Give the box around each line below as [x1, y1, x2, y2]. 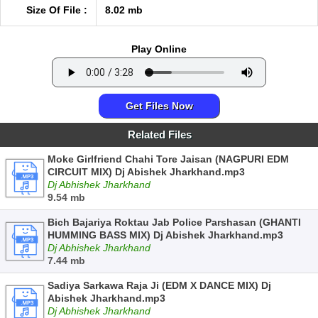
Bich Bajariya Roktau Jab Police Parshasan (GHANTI [48, 216, 301, 228]
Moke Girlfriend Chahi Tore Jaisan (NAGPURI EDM [48, 153, 289, 165]
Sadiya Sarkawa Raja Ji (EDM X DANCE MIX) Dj [48, 280, 271, 291]
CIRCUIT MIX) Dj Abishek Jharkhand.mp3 [48, 166, 245, 177]
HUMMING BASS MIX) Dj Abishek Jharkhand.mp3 [48, 229, 283, 241]
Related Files [128, 128, 192, 141]
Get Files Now [125, 100, 193, 111]
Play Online [131, 43, 187, 55]
